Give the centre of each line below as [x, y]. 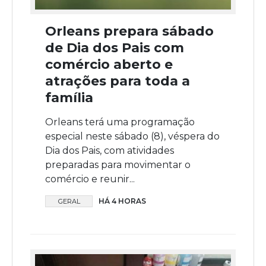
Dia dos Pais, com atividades [110, 150]
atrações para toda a [118, 81]
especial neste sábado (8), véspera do [132, 136]
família [69, 97]
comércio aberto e [109, 64]
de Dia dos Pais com [115, 47]
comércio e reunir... [90, 179]
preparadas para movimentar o [118, 164]
